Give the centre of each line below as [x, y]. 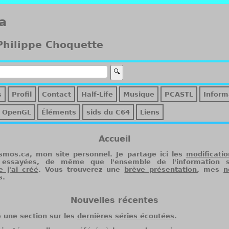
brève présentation [161, 169]
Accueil [114, 139]
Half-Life [97, 94]
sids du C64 [108, 112]
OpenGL [17, 112]
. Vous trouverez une [81, 169]
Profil [22, 94]
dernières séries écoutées [126, 216]
